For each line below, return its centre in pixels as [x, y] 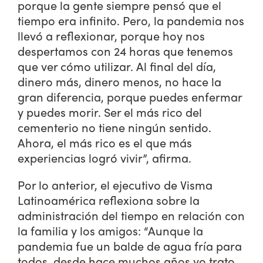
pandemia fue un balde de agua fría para [130, 246]
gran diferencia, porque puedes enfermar [130, 97]
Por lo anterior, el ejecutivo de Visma [115, 185]
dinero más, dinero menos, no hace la [119, 81]
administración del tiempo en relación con [131, 215]
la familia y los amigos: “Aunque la [110, 230]
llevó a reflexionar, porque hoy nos [111, 36]
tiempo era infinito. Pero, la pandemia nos [131, 20]
